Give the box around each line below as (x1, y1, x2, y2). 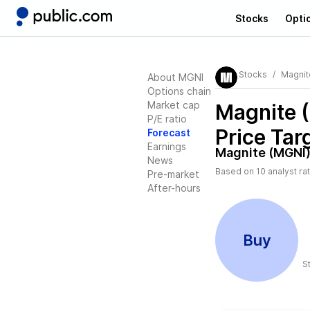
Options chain (147, 85, 211, 97)
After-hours (147, 182, 201, 194)
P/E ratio (147, 113, 187, 125)
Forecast (147, 127, 190, 138)
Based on (215, 166, 256, 176)
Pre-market (147, 168, 199, 180)
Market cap (147, 99, 200, 111)
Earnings (147, 140, 186, 152)
